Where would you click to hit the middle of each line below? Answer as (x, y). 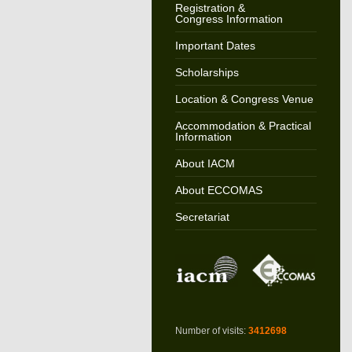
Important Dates (215, 46)
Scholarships (207, 72)
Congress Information (229, 19)
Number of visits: (211, 331)
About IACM (205, 163)
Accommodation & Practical (243, 126)
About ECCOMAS (218, 190)
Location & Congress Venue (244, 99)
